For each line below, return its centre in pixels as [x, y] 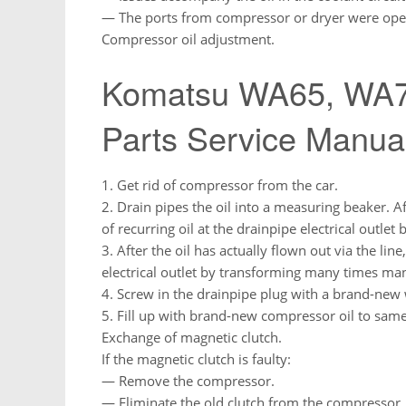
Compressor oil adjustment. [188, 39]
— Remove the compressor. [188, 380]
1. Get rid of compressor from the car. [220, 184]
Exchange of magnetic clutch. [192, 337]
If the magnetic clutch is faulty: [196, 358]
